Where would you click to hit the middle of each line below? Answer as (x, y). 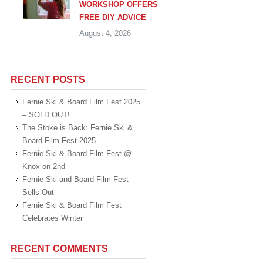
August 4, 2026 (105, 33)
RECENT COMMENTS (59, 248)
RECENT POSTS (48, 79)
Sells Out (38, 192)
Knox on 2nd (44, 166)
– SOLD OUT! (46, 114)
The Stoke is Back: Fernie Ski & (77, 127)
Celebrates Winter (53, 218)
